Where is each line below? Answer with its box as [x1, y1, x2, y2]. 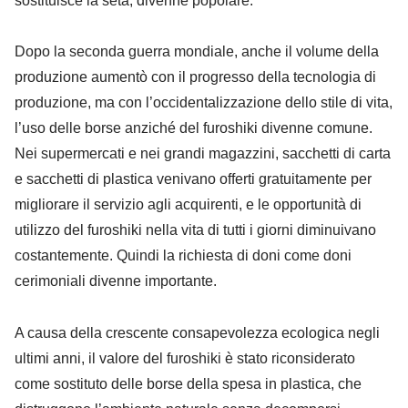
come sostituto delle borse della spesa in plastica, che [15, 376, 362, 393]
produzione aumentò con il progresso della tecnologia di [15, 69, 376, 86]
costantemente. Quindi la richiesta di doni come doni [15, 248, 352, 264]
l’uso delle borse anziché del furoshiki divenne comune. [15, 120, 372, 137]
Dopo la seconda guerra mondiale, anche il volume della [15, 44, 379, 60]
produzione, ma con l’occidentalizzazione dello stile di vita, [15, 95, 393, 111]
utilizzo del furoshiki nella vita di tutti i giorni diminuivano [15, 222, 376, 239]
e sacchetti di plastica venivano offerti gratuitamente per [15, 171, 372, 188]
